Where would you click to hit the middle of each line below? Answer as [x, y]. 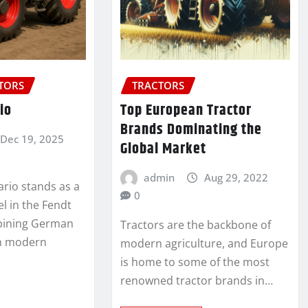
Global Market [163, 149]
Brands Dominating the [191, 130]
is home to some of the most [195, 262]
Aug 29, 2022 [236, 177]
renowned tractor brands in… [196, 280]
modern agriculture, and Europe [204, 243]
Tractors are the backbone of [195, 224]
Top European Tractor [186, 110]
